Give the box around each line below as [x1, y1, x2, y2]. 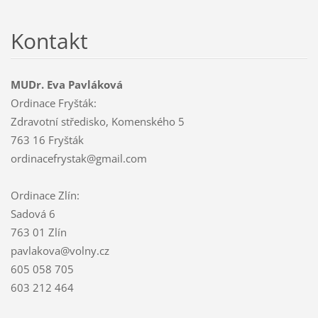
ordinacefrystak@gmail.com [10, 150, 147, 165]
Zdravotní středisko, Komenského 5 [10, 114, 185, 128]
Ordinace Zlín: [10, 187, 79, 202]
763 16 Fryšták [10, 132, 84, 147]
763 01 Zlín [10, 224, 67, 239]
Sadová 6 [10, 206, 55, 221]
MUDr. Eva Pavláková [10, 77, 123, 92]
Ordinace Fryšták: [10, 95, 97, 110]
